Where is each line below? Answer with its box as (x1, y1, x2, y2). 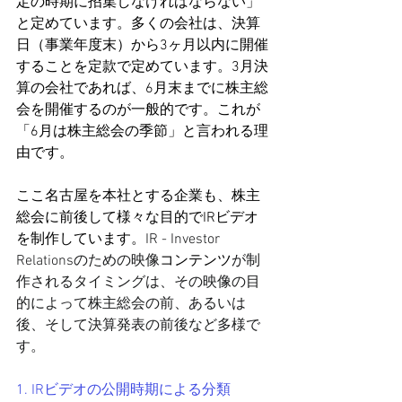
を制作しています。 (16, 231, 145, 249)
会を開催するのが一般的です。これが (16, 101, 260, 119)
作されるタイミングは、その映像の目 (16, 274, 260, 292)
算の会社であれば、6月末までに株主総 (16, 80, 268, 98)
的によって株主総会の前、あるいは (16, 295, 246, 313)
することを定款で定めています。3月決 (16, 58, 268, 76)
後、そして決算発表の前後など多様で (16, 317, 260, 335)
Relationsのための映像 (16, 252, 160, 270)
